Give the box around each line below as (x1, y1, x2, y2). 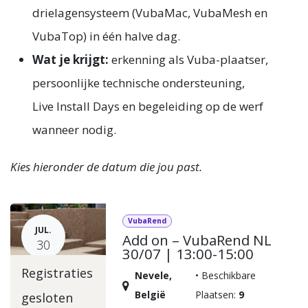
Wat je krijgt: (32, 51, 109, 67)
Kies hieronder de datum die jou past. (10, 158, 202, 175)
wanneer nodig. (32, 121, 116, 137)
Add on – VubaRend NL (122, 230, 272, 250)
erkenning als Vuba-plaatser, (109, 51, 268, 67)
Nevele (135, 269, 170, 283)
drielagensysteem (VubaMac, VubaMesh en (32, 4, 267, 21)
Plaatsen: (195, 288, 239, 302)
